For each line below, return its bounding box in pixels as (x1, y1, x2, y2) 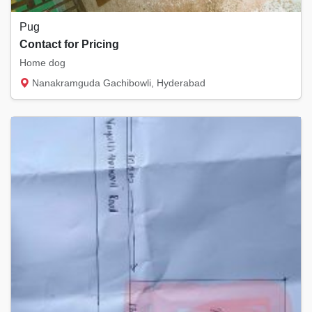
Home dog (19, 57, 65, 68)
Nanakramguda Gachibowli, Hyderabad (29, 77, 205, 88)
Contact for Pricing (19, 38, 119, 50)
